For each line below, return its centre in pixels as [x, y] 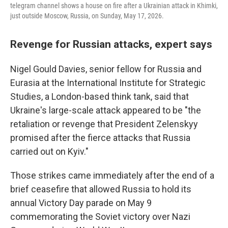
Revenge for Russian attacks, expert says [111, 44]
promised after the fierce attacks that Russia [100, 138]
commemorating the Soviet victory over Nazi [100, 217]
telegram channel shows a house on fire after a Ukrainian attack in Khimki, [114, 6]
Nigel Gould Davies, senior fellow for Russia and [106, 69]
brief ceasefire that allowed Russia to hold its [101, 189]
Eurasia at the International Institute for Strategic [108, 83]
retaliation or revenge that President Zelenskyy [104, 124]
